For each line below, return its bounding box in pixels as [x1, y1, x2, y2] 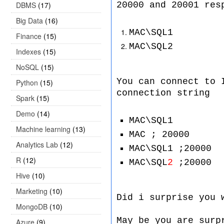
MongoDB [16, 201, 47, 211]
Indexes [16, 46, 41, 56]
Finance [16, 31, 41, 41]
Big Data [16, 15, 43, 25]
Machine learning [16, 124, 70, 134]
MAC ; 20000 [129, 129, 189, 139]
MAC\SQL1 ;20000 [129, 143, 211, 153]
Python [16, 77, 38, 87]
